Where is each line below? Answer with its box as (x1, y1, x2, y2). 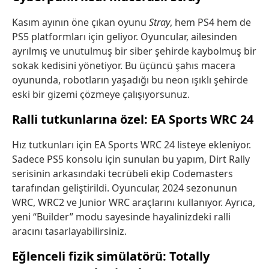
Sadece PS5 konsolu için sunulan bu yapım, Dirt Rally (12, 152, 250, 166)
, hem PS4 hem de (170, 15, 251, 29)
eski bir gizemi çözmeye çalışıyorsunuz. (12, 87, 190, 101)
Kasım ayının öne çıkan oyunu (12, 15, 149, 29)
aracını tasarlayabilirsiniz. (12, 224, 127, 238)
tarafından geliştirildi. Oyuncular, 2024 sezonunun (12, 181, 237, 195)
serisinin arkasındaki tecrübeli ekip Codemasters (12, 166, 233, 180)
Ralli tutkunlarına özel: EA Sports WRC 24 (12, 110, 253, 127)
